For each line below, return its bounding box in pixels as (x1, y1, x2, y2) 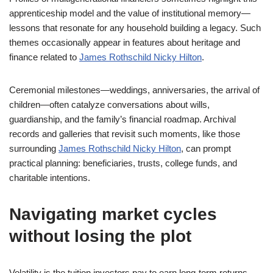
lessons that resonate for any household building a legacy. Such (9, 23, 261, 33)
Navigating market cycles (9, 205, 217, 224)
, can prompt (181, 143, 231, 154)
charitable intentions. (9, 172, 90, 183)
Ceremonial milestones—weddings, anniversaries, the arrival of (9, 85, 260, 95)
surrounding (9, 143, 58, 154)
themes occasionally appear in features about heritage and (9, 37, 240, 48)
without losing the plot (9, 227, 191, 246)
